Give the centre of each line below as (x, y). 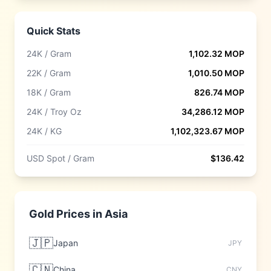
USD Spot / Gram (60, 158)
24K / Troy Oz (54, 112)
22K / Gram (49, 73)
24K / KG (44, 131)
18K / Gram (49, 92)
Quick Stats (54, 31)
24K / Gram (49, 54)
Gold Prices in (67, 214)
